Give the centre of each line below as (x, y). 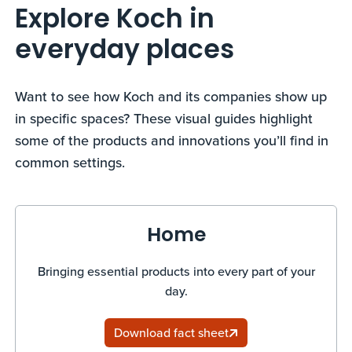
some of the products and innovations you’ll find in (172, 140)
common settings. (72, 162)
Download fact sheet (171, 333)
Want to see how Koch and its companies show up (171, 96)
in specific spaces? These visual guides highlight (164, 118)
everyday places (125, 51)
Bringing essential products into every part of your (176, 271)
